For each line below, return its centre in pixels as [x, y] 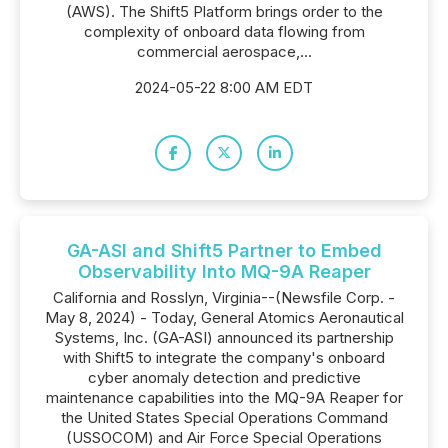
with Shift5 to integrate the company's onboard [224, 357]
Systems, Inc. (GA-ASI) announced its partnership [224, 337]
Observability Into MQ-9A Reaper [224, 271]
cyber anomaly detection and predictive [224, 377]
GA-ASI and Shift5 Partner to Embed [224, 250]
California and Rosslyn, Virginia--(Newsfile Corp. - [224, 297]
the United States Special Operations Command [224, 417]
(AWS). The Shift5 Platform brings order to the [224, 11]
